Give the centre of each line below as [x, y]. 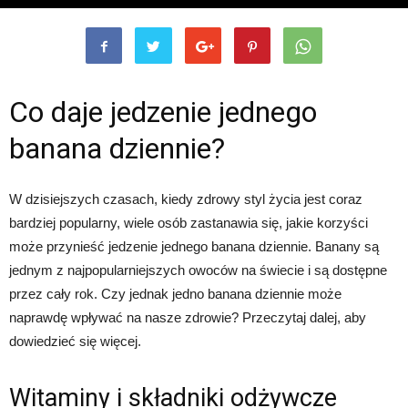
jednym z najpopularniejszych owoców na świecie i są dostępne [198, 270]
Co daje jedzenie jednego [163, 112]
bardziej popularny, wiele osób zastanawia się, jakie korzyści [189, 223]
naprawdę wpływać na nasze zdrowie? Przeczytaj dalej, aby [188, 318]
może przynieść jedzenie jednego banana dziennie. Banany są [194, 247]
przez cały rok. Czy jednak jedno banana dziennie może [175, 294]
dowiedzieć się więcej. [75, 342]
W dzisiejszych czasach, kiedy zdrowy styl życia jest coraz [186, 199]
